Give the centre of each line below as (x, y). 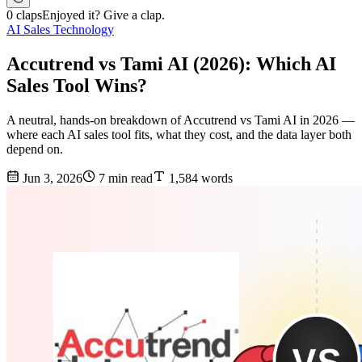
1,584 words (199, 179)
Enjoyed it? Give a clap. (103, 15)
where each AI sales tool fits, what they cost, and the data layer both (179, 135)
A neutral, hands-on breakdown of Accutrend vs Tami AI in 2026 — (181, 120)
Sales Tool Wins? (77, 86)
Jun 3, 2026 (51, 179)
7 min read (124, 179)
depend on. (35, 149)
